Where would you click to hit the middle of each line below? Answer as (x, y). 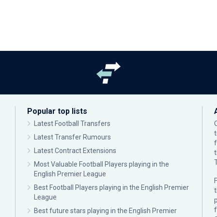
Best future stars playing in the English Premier (105, 211)
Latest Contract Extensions (75, 151)
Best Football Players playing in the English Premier (111, 187)
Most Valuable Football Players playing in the (101, 164)
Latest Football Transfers (72, 124)
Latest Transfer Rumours (72, 137)
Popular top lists (57, 111)
